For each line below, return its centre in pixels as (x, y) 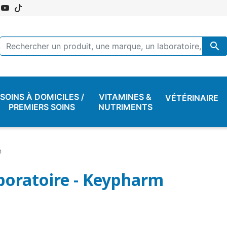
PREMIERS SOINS (42, 107)
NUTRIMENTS (125, 107)
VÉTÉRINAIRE (192, 98)
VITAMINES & (125, 97)
